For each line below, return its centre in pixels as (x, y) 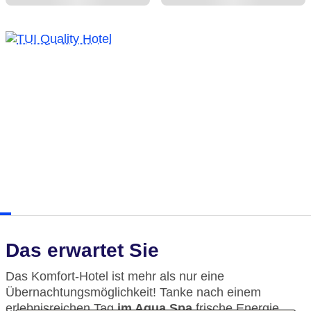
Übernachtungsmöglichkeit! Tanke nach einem (133, 292)
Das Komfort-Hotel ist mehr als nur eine (115, 276)
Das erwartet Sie (82, 250)
